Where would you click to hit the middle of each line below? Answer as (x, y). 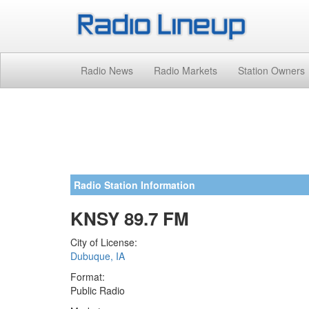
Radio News (107, 70)
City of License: (104, 242)
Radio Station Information (134, 185)
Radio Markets (186, 70)
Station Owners (271, 70)
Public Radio (98, 290)
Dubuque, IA (98, 256)
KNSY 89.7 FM (130, 218)
